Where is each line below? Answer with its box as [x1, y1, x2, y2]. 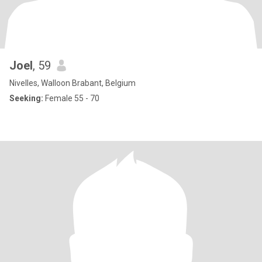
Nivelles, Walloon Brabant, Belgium [9, 78, 136, 88]
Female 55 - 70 [43, 94, 99, 103]
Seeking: [9, 94, 43, 103]
